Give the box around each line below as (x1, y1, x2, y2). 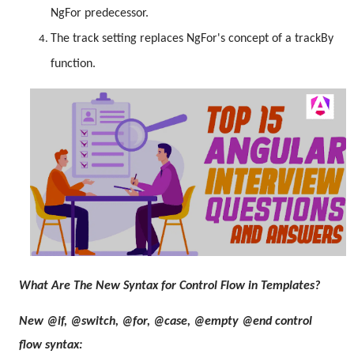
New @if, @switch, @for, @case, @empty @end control (19, 314, 312, 328)
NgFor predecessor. (51, 7, 149, 20)
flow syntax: (19, 338, 82, 352)
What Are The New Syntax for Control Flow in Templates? (19, 279, 320, 292)
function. (51, 58, 96, 70)
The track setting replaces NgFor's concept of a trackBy (51, 32, 333, 45)
